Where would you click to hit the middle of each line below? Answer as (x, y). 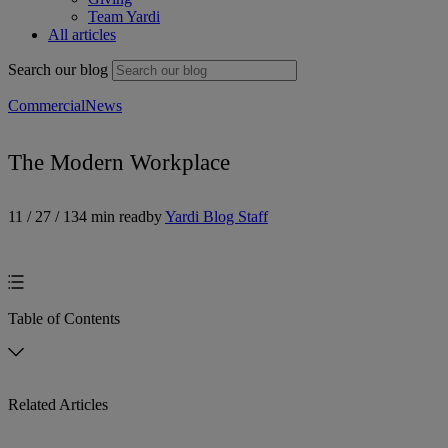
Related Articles (58, 405)
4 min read (112, 217)
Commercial (46, 106)
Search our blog (58, 70)
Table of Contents (64, 319)
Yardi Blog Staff (216, 217)
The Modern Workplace (119, 161)
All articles (82, 35)
